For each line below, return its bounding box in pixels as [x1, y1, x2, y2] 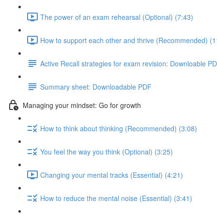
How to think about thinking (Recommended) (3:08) [40, 123, 197, 133]
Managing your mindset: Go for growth [23, 100, 141, 110]
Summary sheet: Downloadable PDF [40, 81, 152, 92]
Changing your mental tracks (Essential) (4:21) [40, 170, 183, 180]
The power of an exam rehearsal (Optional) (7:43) [40, 12, 193, 22]
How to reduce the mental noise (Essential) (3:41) [40, 193, 192, 203]
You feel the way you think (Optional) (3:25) [40, 146, 173, 156]
